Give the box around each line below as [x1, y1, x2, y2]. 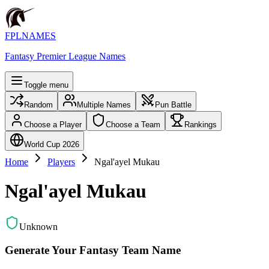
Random [24, 100, 53, 109]
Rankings [184, 120, 217, 129]
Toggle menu [24, 80, 68, 89]
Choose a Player [24, 120, 82, 129]
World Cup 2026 [24, 140, 79, 149]
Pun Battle [155, 100, 192, 109]
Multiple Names [77, 100, 131, 109]
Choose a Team [106, 120, 160, 129]
